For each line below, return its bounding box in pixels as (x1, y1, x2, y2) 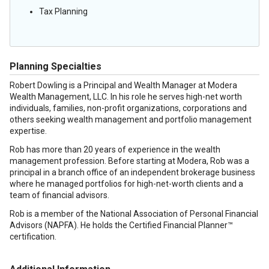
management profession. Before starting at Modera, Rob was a (10, 156, 249, 166)
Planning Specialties (10, 61, 101, 72)
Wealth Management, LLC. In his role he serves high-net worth (10, 92, 242, 101)
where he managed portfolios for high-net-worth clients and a (10, 179, 243, 189)
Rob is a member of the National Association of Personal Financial (10, 209, 258, 219)
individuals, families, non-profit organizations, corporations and (10, 103, 247, 113)
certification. (10, 232, 56, 241)
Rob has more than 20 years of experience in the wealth (10, 145, 220, 154)
